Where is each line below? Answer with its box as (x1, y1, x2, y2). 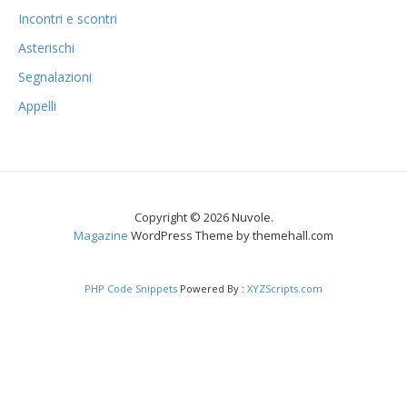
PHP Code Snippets (84, 282, 177, 295)
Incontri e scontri (18, 10, 117, 27)
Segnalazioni (18, 68, 92, 85)
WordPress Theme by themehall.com (128, 227, 333, 243)
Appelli (18, 97, 56, 114)
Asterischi (18, 39, 74, 56)
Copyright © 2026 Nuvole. (134, 209, 273, 225)
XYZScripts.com (247, 282, 323, 295)
